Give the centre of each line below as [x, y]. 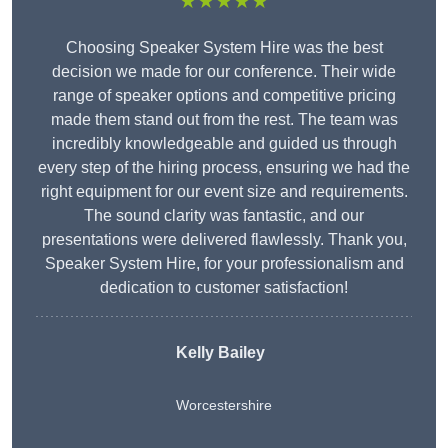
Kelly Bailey [220, 353]
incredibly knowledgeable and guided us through [224, 144]
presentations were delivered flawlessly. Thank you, [224, 240]
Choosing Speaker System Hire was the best [224, 48]
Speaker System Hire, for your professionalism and [224, 264]
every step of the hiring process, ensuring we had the [224, 168]
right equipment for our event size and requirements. [224, 192]
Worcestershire [224, 405]
